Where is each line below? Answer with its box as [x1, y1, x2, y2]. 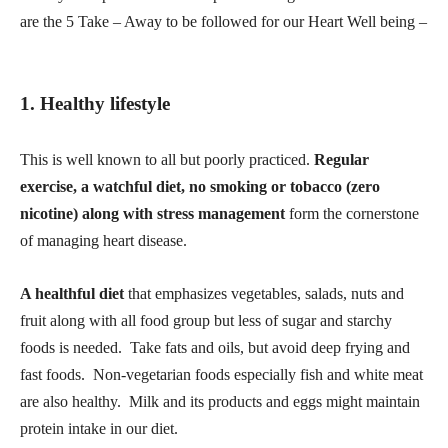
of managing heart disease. [20, 231, 187, 249]
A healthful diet [20, 284, 124, 302]
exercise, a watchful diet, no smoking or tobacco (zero [20, 177, 380, 195]
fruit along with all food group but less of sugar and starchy [20, 311, 392, 329]
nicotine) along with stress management [20, 204, 285, 222]
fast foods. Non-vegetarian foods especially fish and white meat [20, 365, 423, 383]
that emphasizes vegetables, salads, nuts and [124, 284, 404, 302]
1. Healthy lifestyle [20, 92, 170, 114]
